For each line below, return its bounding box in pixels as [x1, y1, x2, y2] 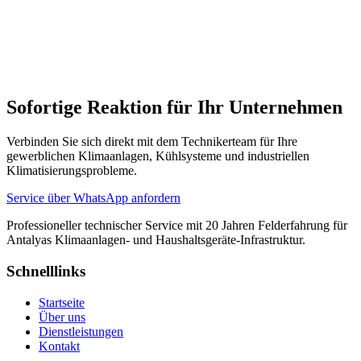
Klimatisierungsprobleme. [6, 164, 137, 178]
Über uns [39, 309, 85, 324]
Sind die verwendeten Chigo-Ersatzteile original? [13, 6, 238, 19]
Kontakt [39, 338, 80, 353]
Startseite [39, 295, 85, 309]
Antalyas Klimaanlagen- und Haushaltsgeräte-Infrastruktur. [6, 233, 305, 247]
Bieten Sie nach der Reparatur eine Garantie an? [13, 44, 239, 57]
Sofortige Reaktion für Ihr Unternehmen [6, 97, 342, 118]
